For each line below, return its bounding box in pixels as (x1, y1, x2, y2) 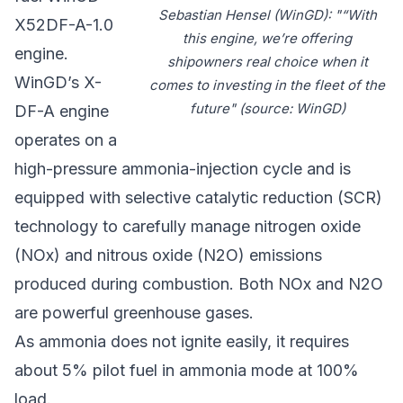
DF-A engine (14, 101, 109, 121)
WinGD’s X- (14, 72, 102, 92)
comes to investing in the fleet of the (149, 76, 385, 94)
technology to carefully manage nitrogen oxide (14, 216, 361, 236)
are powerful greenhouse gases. (14, 302, 254, 322)
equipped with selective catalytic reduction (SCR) (14, 187, 382, 207)
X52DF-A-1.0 (14, 14, 113, 34)
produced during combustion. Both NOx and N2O (14, 273, 383, 293)
